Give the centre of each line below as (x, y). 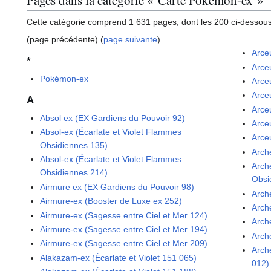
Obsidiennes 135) (74, 145)
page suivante (130, 40)
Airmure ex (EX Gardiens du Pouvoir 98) (117, 187)
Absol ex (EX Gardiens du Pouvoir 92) (113, 118)
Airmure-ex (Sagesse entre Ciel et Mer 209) (124, 243)
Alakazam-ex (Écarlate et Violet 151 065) (119, 257)
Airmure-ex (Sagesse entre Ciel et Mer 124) (124, 215)
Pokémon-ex (64, 78)
